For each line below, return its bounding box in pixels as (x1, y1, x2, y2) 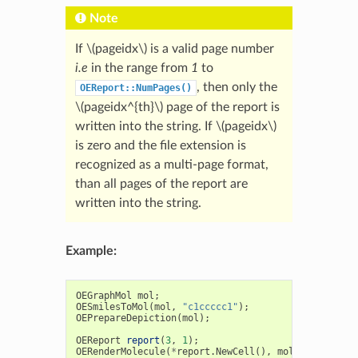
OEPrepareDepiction (75, 312, 177, 324)
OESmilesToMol (75, 300, 149, 312)
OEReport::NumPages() (79, 82, 192, 93)
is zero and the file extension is (74, 138, 246, 152)
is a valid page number (146, 42, 274, 55)
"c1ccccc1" (181, 300, 238, 312)
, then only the (196, 80, 277, 93)
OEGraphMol (75, 289, 132, 301)
